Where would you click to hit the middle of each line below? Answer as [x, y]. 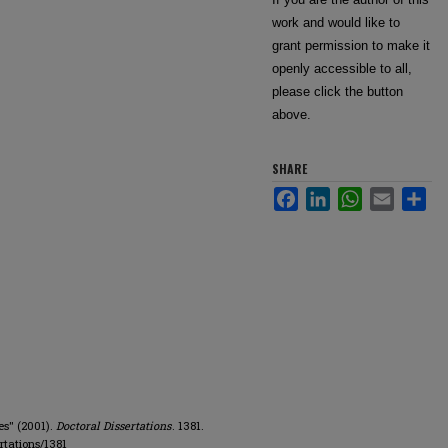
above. [291, 114]
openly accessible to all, [342, 68]
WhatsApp [392, 194]
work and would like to [336, 22]
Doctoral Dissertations [113, 425]
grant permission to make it [351, 45]
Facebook [326, 194]
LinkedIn [354, 194]
